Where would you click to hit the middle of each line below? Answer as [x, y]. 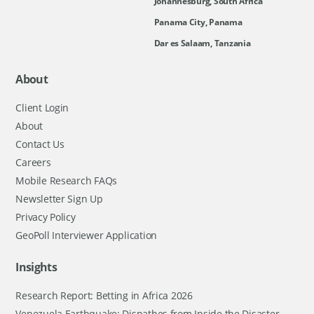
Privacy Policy [46, 217]
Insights [36, 267]
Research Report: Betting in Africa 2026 [104, 295]
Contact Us [40, 144]
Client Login [42, 107]
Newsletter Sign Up [59, 198]
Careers [33, 162]
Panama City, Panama [198, 22]
